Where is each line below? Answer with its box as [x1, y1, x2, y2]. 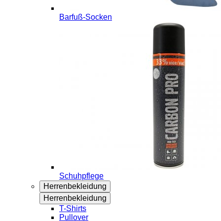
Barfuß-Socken [59, 13, 112, 21]
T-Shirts [59, 204, 86, 213]
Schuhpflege [59, 172, 104, 180]
